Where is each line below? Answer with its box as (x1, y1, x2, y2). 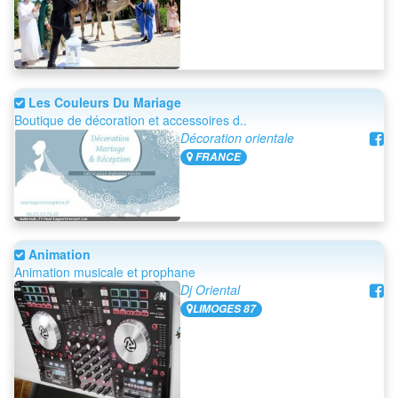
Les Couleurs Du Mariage (25, 93, 181, 112)
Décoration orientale (180, 129, 295, 147)
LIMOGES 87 (193, 301, 257, 317)
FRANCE (193, 149, 242, 165)
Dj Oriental (180, 281, 241, 299)
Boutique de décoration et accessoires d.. (14, 111, 247, 130)
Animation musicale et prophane (14, 263, 195, 282)
